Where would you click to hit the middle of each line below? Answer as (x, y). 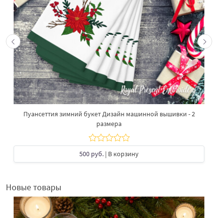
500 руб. (91, 154)
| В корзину (121, 154)
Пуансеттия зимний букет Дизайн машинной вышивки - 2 (109, 114)
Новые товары (34, 187)
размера (109, 123)
